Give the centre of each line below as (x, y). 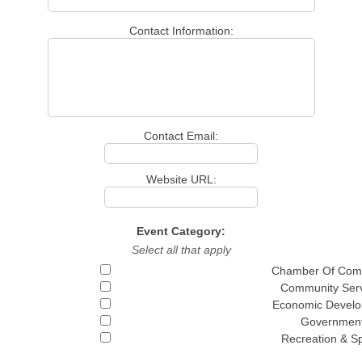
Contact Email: (181, 136)
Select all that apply (181, 250)
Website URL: (181, 179)
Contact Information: (181, 31)
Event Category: (181, 231)
